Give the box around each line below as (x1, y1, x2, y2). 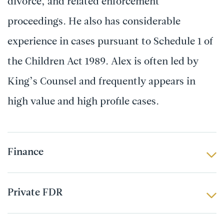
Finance (7, 147, 43, 157)
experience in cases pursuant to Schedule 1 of (7, 37, 213, 47)
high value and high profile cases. (7, 97, 159, 107)
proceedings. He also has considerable (7, 17, 180, 27)
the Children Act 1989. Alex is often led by (7, 57, 198, 67)
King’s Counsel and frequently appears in (7, 77, 195, 87)
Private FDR (7, 188, 62, 198)
